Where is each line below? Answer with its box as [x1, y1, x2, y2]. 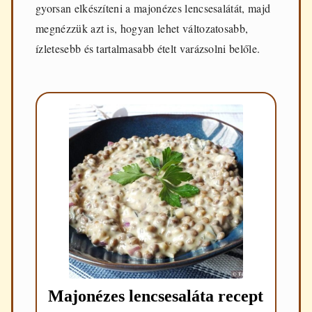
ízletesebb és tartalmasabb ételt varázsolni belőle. [36, 41, 260, 56]
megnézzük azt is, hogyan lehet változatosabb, [36, 21, 249, 36]
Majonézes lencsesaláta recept [48, 287, 263, 306]
